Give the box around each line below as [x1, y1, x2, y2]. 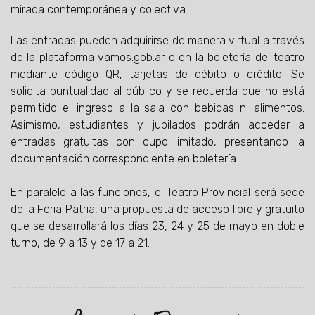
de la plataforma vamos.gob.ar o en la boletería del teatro [11, 51, 304, 65]
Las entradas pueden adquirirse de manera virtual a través [11, 34, 304, 48]
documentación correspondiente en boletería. [11, 152, 238, 166]
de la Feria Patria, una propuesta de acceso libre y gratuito [11, 202, 304, 217]
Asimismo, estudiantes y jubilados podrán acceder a [11, 118, 304, 132]
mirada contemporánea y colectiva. [11, 3, 188, 17]
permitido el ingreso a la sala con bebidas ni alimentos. [11, 101, 304, 115]
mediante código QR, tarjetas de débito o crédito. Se [11, 67, 304, 82]
